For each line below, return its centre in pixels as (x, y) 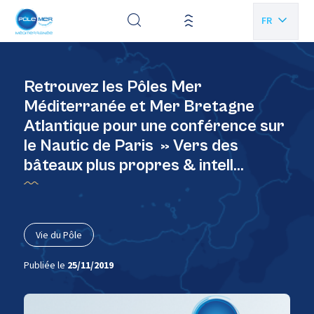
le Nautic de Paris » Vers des (131, 146)
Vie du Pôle (59, 235)
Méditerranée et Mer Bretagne (139, 107)
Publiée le (45, 265)
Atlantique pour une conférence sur (154, 126)
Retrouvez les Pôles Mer (112, 87)
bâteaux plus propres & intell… (134, 165)
